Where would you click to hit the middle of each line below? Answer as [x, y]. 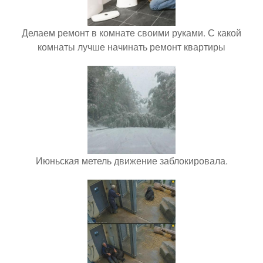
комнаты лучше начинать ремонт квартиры [131, 47]
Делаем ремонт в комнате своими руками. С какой [131, 33]
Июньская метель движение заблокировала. [131, 161]
